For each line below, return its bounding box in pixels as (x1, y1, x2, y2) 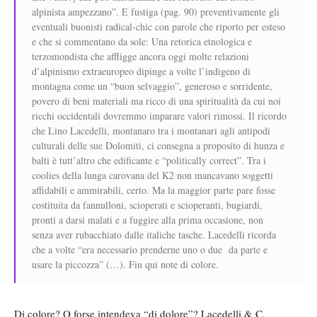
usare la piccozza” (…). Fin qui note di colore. (32, 257, 219, 271)
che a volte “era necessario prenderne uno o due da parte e (32, 242, 267, 256)
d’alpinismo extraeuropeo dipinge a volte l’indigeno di (32, 64, 250, 78)
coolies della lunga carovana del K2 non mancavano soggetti (32, 168, 273, 182)
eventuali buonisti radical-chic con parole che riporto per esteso (32, 19, 285, 33)
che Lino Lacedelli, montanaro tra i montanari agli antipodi (32, 123, 270, 137)
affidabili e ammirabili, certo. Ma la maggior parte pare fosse (32, 183, 275, 197)
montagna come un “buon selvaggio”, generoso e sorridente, (32, 79, 272, 93)
